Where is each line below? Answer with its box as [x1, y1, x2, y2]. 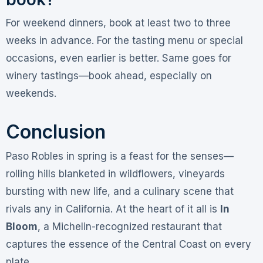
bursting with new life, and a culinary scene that [5, 186, 234, 198]
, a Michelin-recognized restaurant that [37, 221, 222, 233]
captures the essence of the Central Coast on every [5, 238, 251, 251]
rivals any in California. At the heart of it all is [5, 203, 220, 215]
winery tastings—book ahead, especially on [5, 69, 212, 82]
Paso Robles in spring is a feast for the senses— [5, 150, 234, 163]
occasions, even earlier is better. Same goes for [5, 52, 231, 64]
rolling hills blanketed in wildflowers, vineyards [5, 168, 225, 180]
